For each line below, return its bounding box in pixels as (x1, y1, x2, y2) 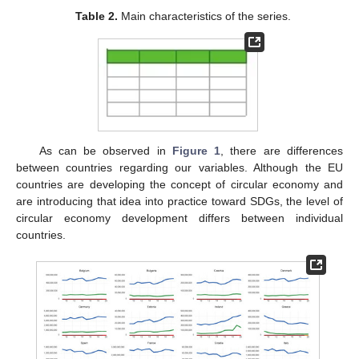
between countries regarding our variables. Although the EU (16, 161, 343, 175)
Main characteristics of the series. (117, 10, 291, 23)
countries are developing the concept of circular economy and (16, 178, 343, 192)
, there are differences (220, 144, 344, 158)
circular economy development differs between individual (16, 212, 343, 225)
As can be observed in (38, 144, 172, 158)
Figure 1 (171, 144, 221, 158)
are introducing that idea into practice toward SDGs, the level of (16, 195, 343, 208)
